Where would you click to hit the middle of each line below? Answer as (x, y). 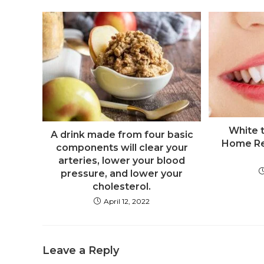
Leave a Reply (81, 251)
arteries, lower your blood (122, 161)
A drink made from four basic (122, 135)
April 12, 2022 (127, 202)
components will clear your (122, 148)
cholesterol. (122, 187)
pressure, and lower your (122, 174)
